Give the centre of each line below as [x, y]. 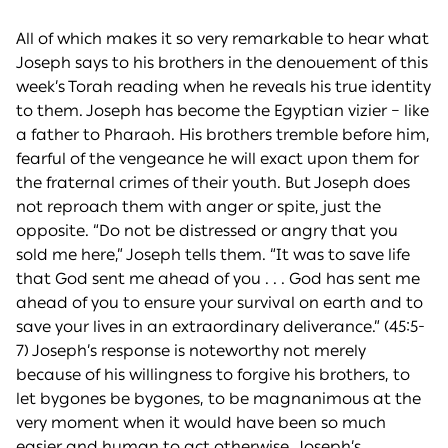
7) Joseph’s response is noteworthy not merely [191, 351]
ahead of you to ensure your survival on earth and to [219, 303]
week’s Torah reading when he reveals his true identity [223, 87]
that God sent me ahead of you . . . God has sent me [218, 279]
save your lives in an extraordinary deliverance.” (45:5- [220, 327]
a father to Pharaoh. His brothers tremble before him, [223, 135]
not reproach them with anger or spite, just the [198, 207]
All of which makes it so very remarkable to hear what [222, 39]
